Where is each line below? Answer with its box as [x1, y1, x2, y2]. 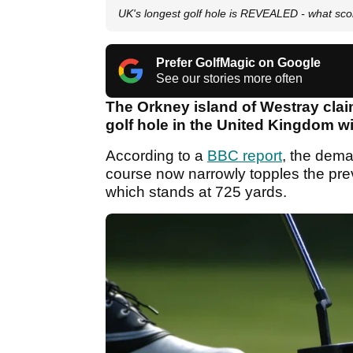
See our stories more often [156, 72, 303, 86]
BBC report [207, 147, 282, 165]
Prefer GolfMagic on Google [156, 56, 321, 70]
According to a [106, 147, 207, 165]
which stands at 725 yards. [106, 184, 291, 201]
